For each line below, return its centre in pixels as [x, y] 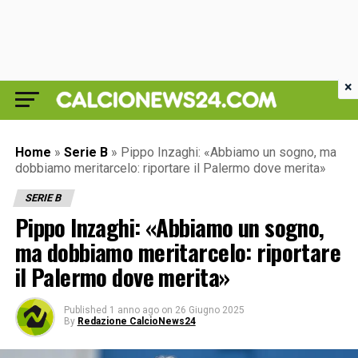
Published [85, 310]
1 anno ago [134, 310]
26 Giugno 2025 [209, 310]
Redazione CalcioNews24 [136, 321]
